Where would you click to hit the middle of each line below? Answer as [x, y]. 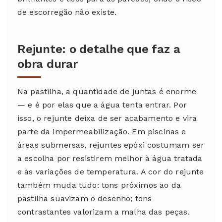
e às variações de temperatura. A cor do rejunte [111, 171]
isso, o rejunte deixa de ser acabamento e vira [107, 118]
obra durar [48, 64]
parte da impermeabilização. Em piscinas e [102, 131]
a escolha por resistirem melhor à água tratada [110, 158]
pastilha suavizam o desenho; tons [85, 198]
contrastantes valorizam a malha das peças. [104, 212]
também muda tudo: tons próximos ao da [99, 185]
